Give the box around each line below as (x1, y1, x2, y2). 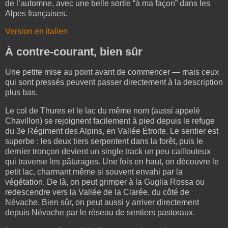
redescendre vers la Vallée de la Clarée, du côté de (5, 187, 189, 196)
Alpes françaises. (5, 9, 67, 18)
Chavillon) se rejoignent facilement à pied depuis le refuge (5, 116, 215, 125)
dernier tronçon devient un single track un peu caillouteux (5, 147, 211, 156)
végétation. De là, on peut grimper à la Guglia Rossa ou (5, 177, 205, 186)
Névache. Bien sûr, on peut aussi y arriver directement (5, 197, 199, 207)
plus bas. (5, 88, 38, 97)
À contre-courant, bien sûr (5, 45, 142, 59)
